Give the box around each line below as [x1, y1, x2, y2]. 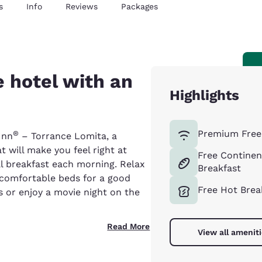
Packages [121, 2, 158, 11]
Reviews [65, 2, 98, 11]
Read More [107, 222, 150, 231]
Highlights [170, 87, 240, 104]
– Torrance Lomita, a [19, 130, 117, 142]
